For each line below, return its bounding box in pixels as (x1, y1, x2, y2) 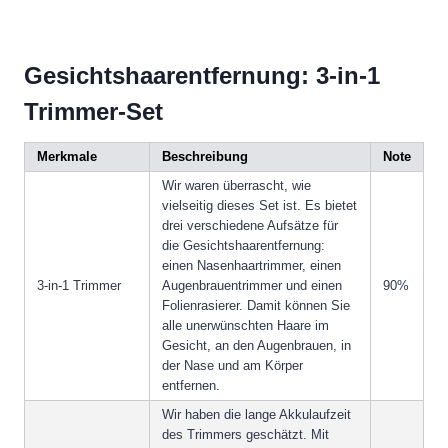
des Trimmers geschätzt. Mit (162, 427, 329, 443)
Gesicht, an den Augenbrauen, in (162, 338, 351, 354)
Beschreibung (162, 149, 248, 165)
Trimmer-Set (24, 98, 163, 126)
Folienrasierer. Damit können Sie (162, 298, 350, 314)
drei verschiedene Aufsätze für (162, 218, 338, 234)
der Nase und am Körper (162, 358, 303, 374)
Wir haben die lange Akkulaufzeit (162, 407, 351, 423)
